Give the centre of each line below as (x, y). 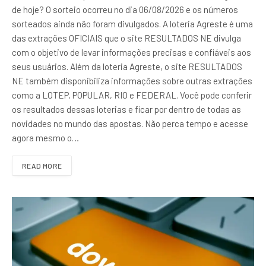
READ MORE (42, 166)
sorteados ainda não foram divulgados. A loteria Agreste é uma (132, 24)
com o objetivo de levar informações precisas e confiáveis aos (132, 53)
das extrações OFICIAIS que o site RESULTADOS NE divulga (126, 38)
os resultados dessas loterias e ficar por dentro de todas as (126, 110)
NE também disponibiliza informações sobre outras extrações (132, 81)
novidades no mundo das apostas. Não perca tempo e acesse (130, 124)
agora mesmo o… (45, 138)
